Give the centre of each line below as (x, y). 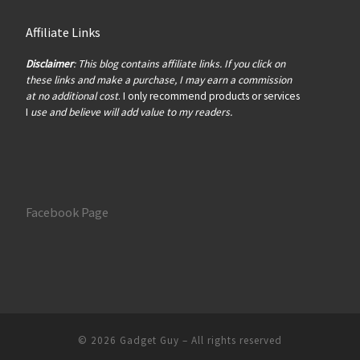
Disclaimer (49, 64)
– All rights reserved (231, 340)
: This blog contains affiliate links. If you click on (179, 64)
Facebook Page (67, 213)
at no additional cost (72, 96)
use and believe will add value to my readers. (131, 112)
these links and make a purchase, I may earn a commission (158, 80)
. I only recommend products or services (209, 96)
